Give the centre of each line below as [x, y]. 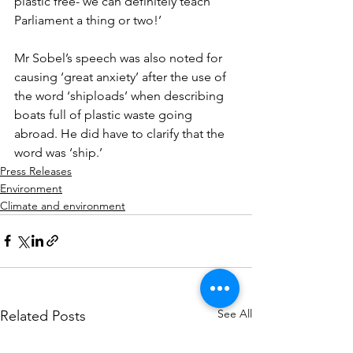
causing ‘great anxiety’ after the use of [122, 76]
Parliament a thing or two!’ [88, 20]
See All [235, 313]
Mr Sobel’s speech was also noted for [120, 58]
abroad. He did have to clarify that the [121, 133]
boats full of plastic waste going [105, 114]
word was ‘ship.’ [58, 152]
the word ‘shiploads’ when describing [121, 95]
